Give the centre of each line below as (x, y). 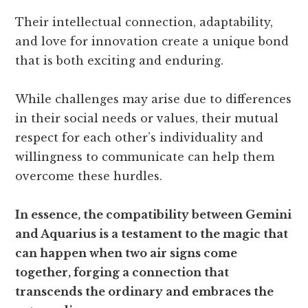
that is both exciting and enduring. (120, 60)
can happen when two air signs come (126, 253)
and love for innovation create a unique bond (152, 41)
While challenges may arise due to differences (154, 99)
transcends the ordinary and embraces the (145, 291)
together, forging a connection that (122, 272)
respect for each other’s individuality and (140, 137)
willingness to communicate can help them (145, 157)
